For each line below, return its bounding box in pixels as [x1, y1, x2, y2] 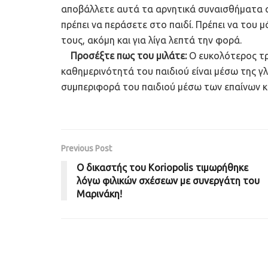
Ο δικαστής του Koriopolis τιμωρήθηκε [77, 162, 248, 173]
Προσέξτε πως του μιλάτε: [71, 50, 187, 61]
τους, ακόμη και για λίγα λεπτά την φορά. [61, 34, 242, 45]
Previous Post [61, 143, 112, 153]
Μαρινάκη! [77, 188, 122, 199]
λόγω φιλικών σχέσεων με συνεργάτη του [77, 175, 260, 186]
